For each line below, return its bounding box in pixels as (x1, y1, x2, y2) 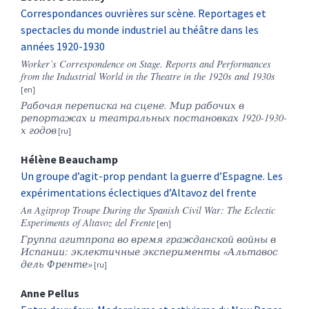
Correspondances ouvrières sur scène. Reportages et (21, 6, 266, 21)
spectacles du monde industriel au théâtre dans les (21, 23, 259, 37)
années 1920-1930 (21, 39, 105, 54)
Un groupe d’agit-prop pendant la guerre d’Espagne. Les (21, 169, 283, 183)
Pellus (48, 286, 79, 301)
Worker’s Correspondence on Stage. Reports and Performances (21, 57, 271, 71)
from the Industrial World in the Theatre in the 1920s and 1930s (21, 70, 275, 83)
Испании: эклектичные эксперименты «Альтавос (21, 245, 278, 259)
